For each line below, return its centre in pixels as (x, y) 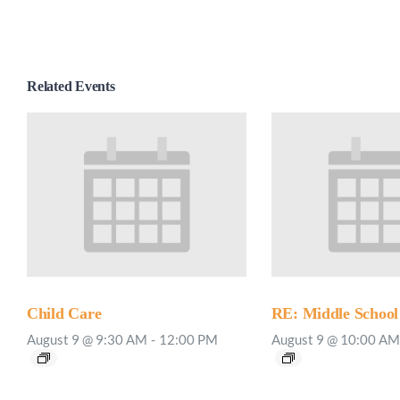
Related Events (71, 86)
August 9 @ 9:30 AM (87, 340)
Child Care (64, 314)
